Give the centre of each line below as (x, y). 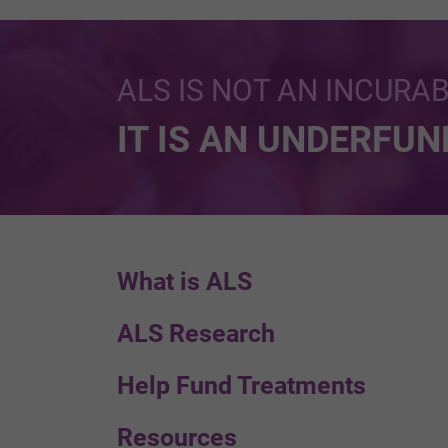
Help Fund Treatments (241, 385)
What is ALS (184, 281)
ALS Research (196, 333)
